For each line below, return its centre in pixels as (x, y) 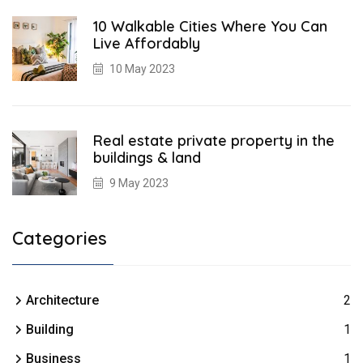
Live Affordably (147, 44)
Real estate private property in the (214, 141)
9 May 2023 (139, 184)
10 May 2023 (142, 69)
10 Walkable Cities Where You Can (210, 27)
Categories (60, 239)
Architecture (62, 301)
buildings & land (147, 158)
